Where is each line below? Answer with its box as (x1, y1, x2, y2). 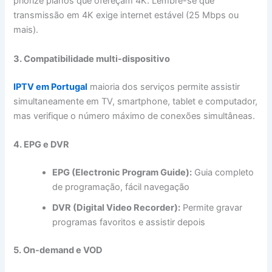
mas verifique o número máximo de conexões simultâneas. (13, 110, 256, 121)
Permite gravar (180, 202, 243, 213)
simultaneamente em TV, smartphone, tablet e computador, (13, 95, 258, 107)
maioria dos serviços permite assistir (87, 81, 240, 92)
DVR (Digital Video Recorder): (52, 202, 181, 213)
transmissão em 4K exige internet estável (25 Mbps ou (13, 10, 239, 21)
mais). (13, 24, 39, 36)
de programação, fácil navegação (52, 181, 190, 192)
